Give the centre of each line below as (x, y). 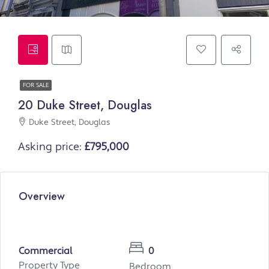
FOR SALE (36, 86)
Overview (42, 197)
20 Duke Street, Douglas (85, 106)
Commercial (46, 251)
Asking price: (51, 147)
